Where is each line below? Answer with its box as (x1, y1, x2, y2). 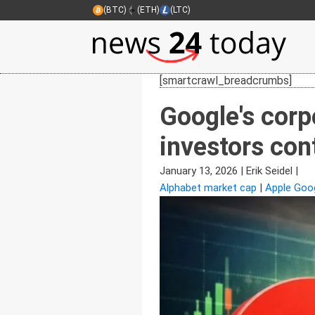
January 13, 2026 (160, 164, 238, 177)
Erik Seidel (246, 164, 292, 177)
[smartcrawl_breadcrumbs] (160, 73, 292, 87)
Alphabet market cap (160, 181, 257, 194)
